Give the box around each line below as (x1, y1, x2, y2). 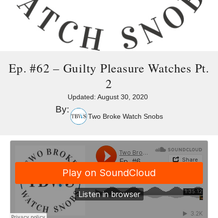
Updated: (68, 92, 97, 101)
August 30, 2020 (97, 92, 148, 101)
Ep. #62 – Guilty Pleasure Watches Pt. (9, 59, 209, 76)
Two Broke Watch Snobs (88, 112, 163, 121)
